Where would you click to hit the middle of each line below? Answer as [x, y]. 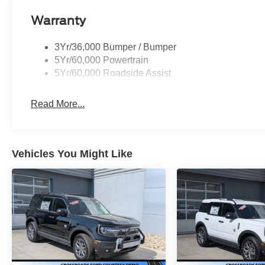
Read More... [58, 104]
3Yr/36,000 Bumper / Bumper [116, 47]
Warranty [59, 21]
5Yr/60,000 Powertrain [102, 60]
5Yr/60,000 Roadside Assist [113, 73]
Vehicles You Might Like [72, 154]
